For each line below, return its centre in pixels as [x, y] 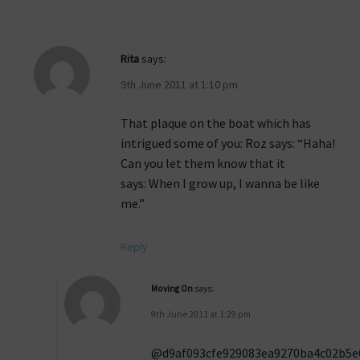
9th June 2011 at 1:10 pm [179, 85]
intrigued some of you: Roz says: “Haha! [228, 143]
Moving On [172, 289]
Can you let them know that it [203, 164]
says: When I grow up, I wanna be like [220, 184]
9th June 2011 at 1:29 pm [201, 315]
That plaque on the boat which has [216, 123]
